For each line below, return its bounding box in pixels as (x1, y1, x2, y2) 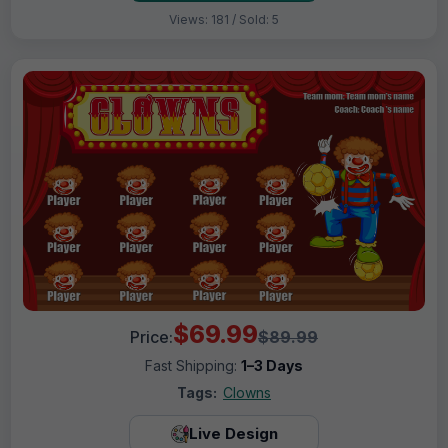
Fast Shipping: (145, 356, 241, 374)
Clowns (223, 383, 271, 401)
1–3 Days (241, 356, 303, 374)
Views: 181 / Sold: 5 (169, 11, 279, 27)
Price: (130, 326, 173, 347)
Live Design (188, 424, 278, 444)
